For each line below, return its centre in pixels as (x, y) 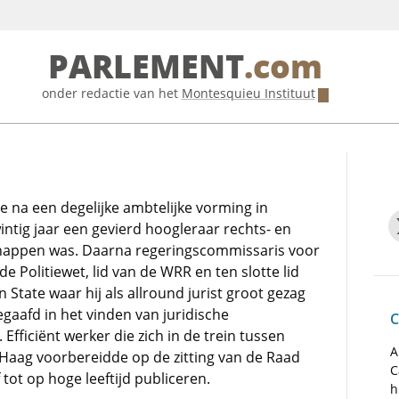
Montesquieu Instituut (248, 93)
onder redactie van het (111, 93)
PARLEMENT (146, 67)
